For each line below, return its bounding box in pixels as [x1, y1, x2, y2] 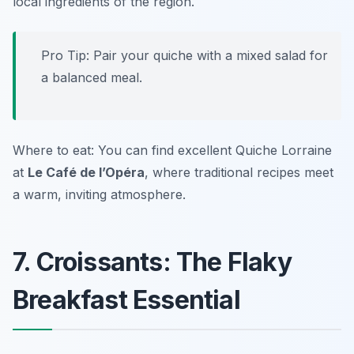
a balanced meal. [41, 70, 142, 86]
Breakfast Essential [13, 284, 240, 316]
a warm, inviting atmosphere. [13, 186, 186, 203]
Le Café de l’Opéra [28, 164, 145, 181]
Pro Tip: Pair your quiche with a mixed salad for [41, 47, 328, 64]
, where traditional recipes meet [145, 164, 333, 181]
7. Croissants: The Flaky [13, 247, 292, 278]
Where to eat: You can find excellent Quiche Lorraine [13, 142, 332, 159]
